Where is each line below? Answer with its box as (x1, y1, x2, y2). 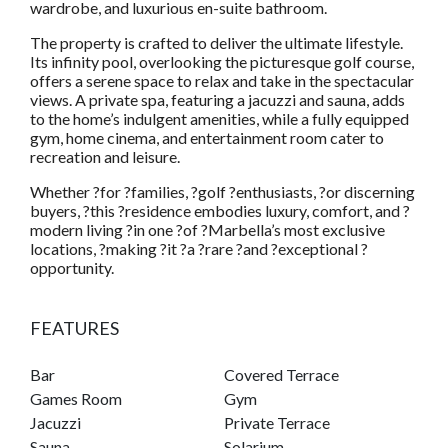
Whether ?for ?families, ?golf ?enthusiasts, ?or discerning (30, 181, 415, 201)
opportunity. (30, 257, 114, 277)
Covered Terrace (224, 364, 339, 384)
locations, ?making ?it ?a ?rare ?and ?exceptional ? (30, 238, 368, 258)
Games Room (30, 388, 122, 408)
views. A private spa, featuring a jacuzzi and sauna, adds (30, 89, 405, 109)
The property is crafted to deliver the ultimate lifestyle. (30, 32, 403, 52)
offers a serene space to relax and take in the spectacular (30, 70, 414, 90)
